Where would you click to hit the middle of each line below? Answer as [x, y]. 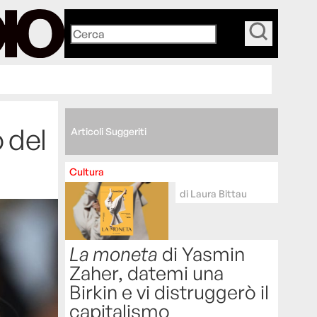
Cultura [87, 172]
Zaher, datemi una [147, 273]
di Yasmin [202, 254]
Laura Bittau [218, 194]
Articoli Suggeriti [108, 132]
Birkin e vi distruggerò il [169, 292]
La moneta [114, 254]
